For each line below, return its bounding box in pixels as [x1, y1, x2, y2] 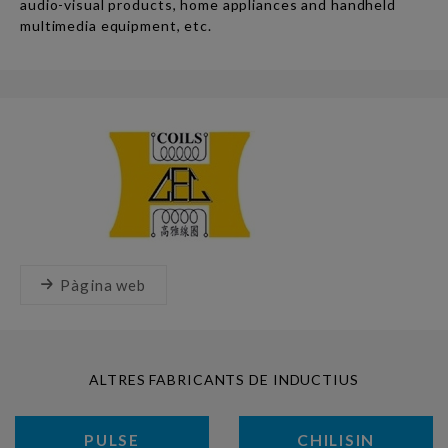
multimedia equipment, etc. [20, 17, 212, 35]
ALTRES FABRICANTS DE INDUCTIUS [89, 371, 359, 389]
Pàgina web [60, 276, 147, 295]
